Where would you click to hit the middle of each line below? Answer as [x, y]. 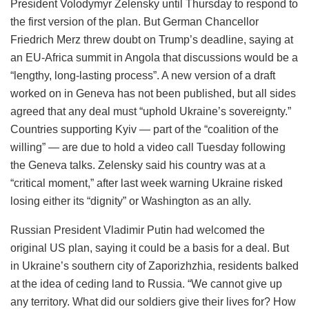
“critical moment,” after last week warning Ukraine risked [147, 183]
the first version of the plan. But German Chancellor [134, 21]
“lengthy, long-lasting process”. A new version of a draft [143, 75]
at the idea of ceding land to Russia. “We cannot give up [146, 283]
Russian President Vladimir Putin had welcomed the [138, 230]
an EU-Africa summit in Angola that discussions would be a [154, 57]
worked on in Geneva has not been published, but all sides [153, 93]
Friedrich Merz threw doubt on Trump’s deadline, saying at [152, 39]
